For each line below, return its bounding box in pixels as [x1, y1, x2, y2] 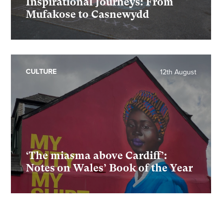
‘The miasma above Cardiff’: [26, 150, 167, 162]
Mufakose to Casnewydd [26, 8, 150, 21]
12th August [160, 68, 196, 77]
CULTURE [26, 67, 57, 76]
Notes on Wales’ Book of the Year [26, 162, 193, 174]
